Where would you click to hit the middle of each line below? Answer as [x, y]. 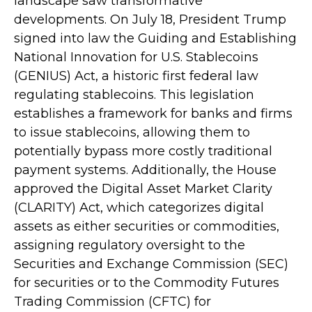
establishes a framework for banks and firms [153, 113]
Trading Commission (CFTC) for [112, 301]
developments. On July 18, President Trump [150, 19]
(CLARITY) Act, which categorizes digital [139, 207]
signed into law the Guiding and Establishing [155, 38]
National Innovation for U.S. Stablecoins [136, 57]
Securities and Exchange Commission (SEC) [151, 264]
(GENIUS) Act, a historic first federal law [136, 76]
